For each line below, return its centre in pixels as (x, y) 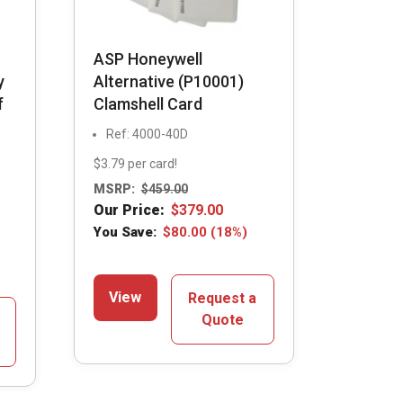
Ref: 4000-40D (147, 134)
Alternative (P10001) (168, 81)
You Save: (125, 233)
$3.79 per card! (135, 163)
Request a (223, 299)
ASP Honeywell (148, 58)
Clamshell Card (148, 103)
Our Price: (129, 210)
